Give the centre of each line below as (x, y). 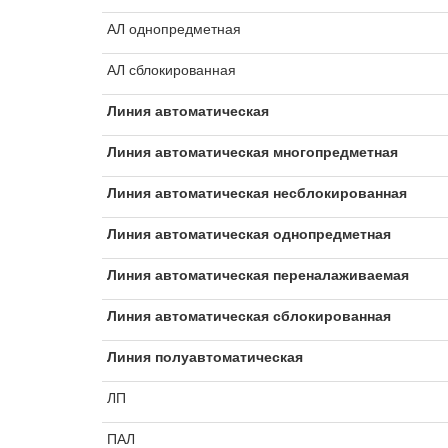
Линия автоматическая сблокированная (249, 315)
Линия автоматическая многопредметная (252, 151)
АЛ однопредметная (174, 28)
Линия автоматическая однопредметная (249, 233)
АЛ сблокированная (171, 69)
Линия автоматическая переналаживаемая (258, 274)
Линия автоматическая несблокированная (257, 192)
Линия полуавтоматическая (205, 356)
